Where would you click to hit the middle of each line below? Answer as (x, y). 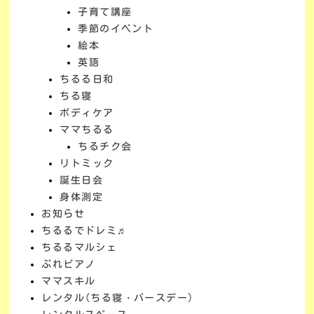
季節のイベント (116, 29)
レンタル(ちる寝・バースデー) (118, 298)
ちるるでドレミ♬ (85, 231)
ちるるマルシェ (80, 247)
